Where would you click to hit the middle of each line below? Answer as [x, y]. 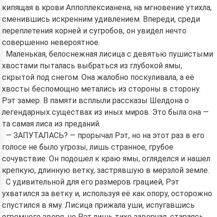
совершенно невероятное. [51, 42]
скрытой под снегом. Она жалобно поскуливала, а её [98, 77]
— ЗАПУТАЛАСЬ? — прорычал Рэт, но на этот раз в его [105, 135]
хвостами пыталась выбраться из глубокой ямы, [92, 66]
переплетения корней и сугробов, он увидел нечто [94, 31]
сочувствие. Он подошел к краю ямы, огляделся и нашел [106, 159]
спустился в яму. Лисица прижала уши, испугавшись [98, 205]
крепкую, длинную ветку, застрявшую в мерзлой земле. [106, 170]
